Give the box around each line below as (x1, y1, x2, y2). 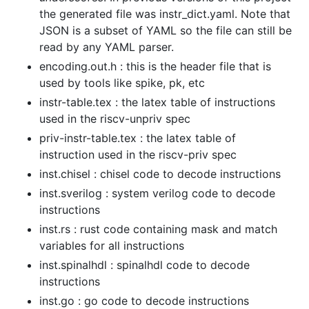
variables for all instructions (39, 238, 184, 252)
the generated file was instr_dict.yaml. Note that (39, 6, 290, 21)
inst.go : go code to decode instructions (39, 293, 249, 308)
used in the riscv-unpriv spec (39, 111, 190, 126)
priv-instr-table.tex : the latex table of (39, 130, 236, 145)
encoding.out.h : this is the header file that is (39, 59, 271, 73)
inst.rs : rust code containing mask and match (39, 221, 277, 236)
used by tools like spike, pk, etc (39, 75, 205, 90)
